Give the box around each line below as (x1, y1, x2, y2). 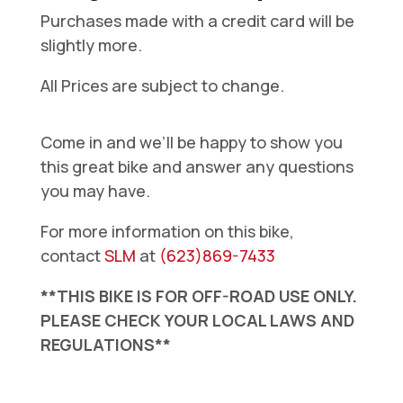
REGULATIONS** (40, 334, 171, 356)
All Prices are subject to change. (40, 75, 284, 97)
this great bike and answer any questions (40, 156, 354, 178)
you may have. (40, 180, 150, 202)
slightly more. (40, 34, 142, 57)
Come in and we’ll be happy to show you (40, 131, 343, 154)
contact (40, 245, 104, 267)
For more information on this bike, (40, 220, 294, 243)
